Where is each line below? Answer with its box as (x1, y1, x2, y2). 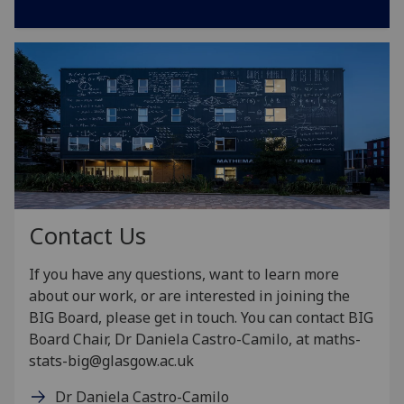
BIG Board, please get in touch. (29, 308, 241, 328)
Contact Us (29, 220, 146, 252)
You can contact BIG (241, 308, 373, 328)
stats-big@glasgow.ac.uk (29, 351, 194, 372)
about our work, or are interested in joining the (29, 286, 350, 307)
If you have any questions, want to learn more (29, 264, 339, 285)
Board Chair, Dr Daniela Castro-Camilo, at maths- (29, 329, 361, 350)
